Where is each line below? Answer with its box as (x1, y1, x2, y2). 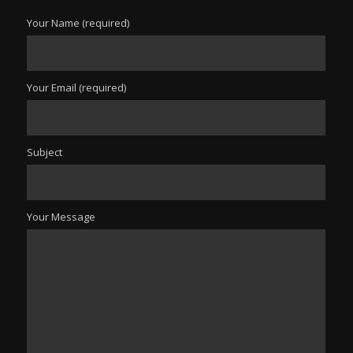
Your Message (27, 210, 95, 225)
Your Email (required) (27, 80, 126, 95)
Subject (27, 145, 62, 160)
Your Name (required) (27, 16, 129, 31)
